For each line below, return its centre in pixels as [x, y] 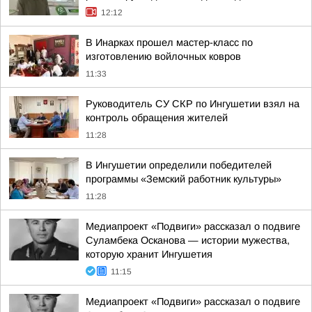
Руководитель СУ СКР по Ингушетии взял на [193, 104]
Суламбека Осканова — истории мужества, [188, 240]
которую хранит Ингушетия [149, 254]
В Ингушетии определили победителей [179, 165]
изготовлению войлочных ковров [163, 56]
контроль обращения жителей [157, 118]
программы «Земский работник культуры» [184, 179]
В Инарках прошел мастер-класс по [169, 42]
